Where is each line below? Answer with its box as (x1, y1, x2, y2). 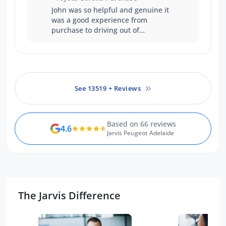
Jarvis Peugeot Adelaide (106, 128, 174, 137)
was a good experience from (51, 15, 131, 25)
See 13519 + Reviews (74, 83, 141, 93)
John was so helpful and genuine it (51, 5, 169, 15)
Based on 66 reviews (106, 119, 176, 129)
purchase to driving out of (51, 25, 139, 35)
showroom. (51, 35, 89, 45)
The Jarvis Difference (18, 189, 121, 203)
